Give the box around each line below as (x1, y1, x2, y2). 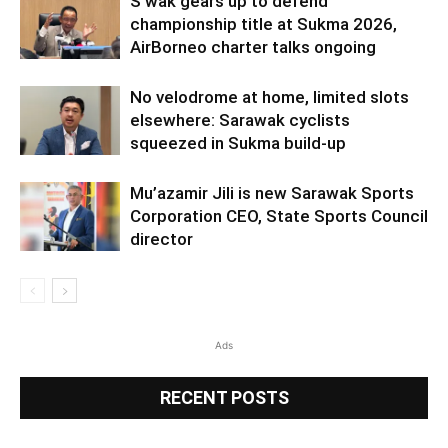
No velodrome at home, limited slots (130, 86, 409, 107)
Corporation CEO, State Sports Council (130, 205, 428, 226)
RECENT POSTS (159, 386, 289, 408)
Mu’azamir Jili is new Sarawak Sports (130, 182, 414, 203)
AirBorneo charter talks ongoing (130, 36, 376, 57)
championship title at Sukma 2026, (130, 13, 397, 34)
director (130, 228, 193, 249)
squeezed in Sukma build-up (130, 132, 346, 153)
